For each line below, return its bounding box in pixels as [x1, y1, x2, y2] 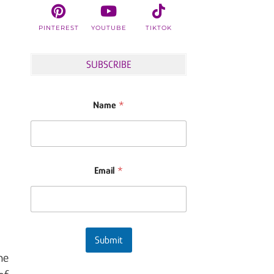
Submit [94, 234, 123, 246]
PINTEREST [38, 24, 79, 32]
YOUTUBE [91, 24, 127, 32]
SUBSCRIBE [86, 59, 131, 71]
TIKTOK [145, 24, 172, 32]
